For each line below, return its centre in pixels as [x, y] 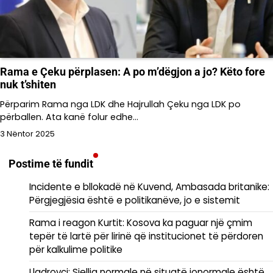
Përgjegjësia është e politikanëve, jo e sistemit [135, 200]
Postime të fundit [51, 164]
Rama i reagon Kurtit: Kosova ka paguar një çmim [141, 223]
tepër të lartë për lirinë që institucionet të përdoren [146, 236]
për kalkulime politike [76, 250]
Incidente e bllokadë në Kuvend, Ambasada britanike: [149, 187]
